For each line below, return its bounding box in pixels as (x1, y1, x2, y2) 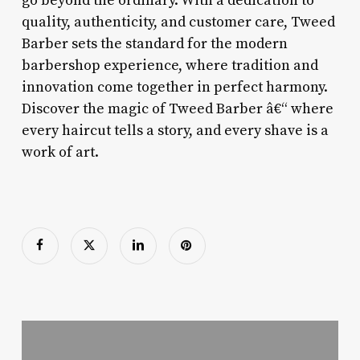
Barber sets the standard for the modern (21, 34, 288, 53)
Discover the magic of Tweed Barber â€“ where (21, 99, 333, 118)
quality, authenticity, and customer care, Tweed (21, 12, 335, 31)
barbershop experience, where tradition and (21, 55, 318, 75)
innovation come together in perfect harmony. (21, 77, 328, 96)
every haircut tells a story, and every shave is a (21, 121, 329, 140)
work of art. (21, 142, 99, 162)
